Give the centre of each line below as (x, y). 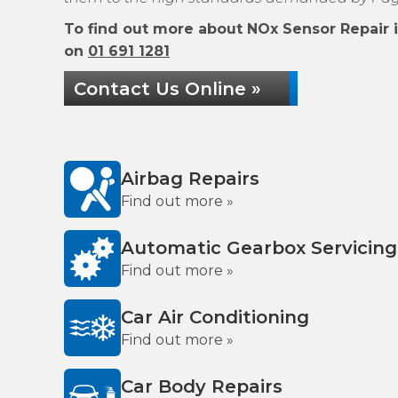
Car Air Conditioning (215, 317)
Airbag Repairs (190, 179)
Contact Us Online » (167, 89)
